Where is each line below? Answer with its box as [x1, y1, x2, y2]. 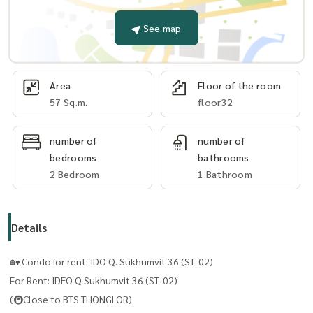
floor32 [198, 95, 233, 108]
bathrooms [198, 150, 249, 163]
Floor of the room [198, 78, 282, 92]
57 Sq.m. [50, 95, 88, 108]
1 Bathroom [198, 167, 252, 180]
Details [11, 219, 47, 235]
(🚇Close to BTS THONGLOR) [10, 292, 134, 305]
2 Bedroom [50, 167, 100, 180]
